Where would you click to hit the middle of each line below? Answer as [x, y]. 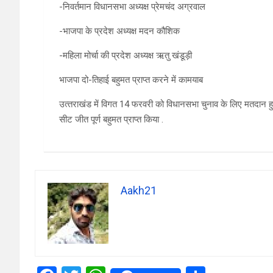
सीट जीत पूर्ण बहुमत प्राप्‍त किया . [111, 120]
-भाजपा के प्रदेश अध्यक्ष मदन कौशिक [119, 31]
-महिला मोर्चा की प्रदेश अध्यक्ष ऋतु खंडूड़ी [126, 56]
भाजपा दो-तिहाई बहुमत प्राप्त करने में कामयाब [131, 80]
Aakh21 [139, 191]
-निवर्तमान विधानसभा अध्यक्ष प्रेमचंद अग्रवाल [132, 7]
